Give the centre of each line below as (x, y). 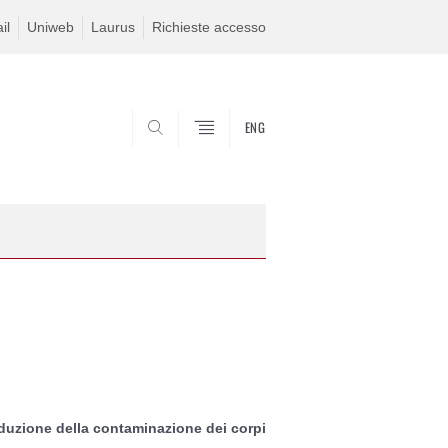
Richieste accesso (209, 27)
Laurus (113, 27)
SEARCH (230, 156)
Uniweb (50, 27)
